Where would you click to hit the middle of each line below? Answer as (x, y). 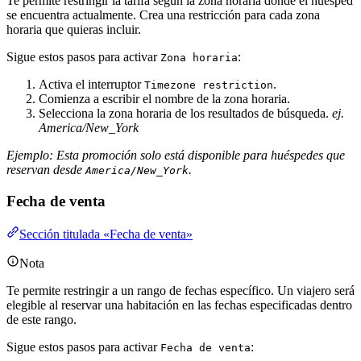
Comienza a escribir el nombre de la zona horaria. (164, 99)
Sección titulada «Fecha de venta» (106, 234)
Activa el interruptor (91, 85)
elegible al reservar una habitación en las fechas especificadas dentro (179, 305)
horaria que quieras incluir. (74, 30)
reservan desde (46, 170)
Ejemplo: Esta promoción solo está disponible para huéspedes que (176, 156)
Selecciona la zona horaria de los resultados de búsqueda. (185, 114)
